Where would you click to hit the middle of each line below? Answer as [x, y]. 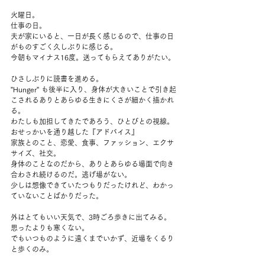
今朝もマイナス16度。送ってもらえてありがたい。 [93, 57]
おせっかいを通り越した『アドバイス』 [75, 132]
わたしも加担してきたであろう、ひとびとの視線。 [92, 121]
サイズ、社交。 [35, 153]
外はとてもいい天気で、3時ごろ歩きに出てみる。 [91, 217]
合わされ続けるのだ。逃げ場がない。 [71, 174]
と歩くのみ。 [32, 249]
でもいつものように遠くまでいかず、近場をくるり [92, 238]
